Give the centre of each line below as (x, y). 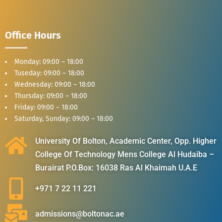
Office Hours (33, 35)
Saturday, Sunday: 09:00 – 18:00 (64, 118)
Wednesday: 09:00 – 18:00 (55, 84)
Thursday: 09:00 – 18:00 (51, 96)
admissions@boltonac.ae (80, 214)
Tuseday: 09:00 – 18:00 (49, 73)
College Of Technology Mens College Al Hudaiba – (125, 154)
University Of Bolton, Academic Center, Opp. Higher (126, 141)
